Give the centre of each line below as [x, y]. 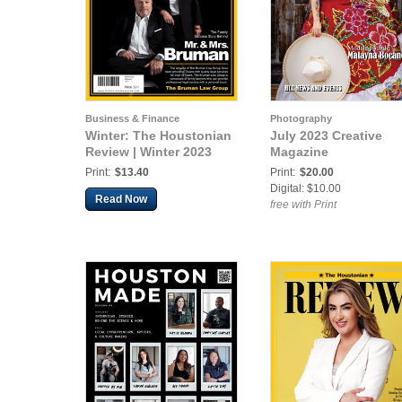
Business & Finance [132, 119]
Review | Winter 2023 [149, 152]
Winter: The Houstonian [158, 136]
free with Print [303, 205]
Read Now [121, 200]
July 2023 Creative [326, 136]
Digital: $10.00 [306, 189]
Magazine [299, 152]
